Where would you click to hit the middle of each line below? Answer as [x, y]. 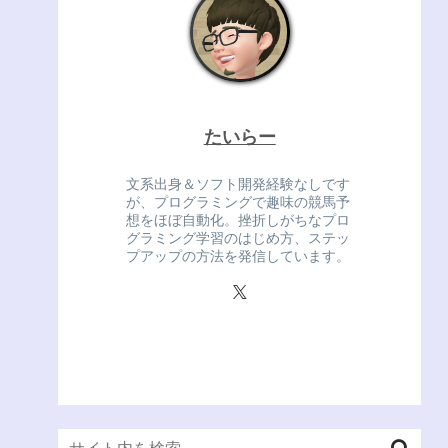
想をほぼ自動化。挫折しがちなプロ [238, 219]
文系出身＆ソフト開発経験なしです [238, 183]
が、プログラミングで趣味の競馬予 [238, 201]
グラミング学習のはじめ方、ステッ [238, 237]
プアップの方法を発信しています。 [238, 255]
